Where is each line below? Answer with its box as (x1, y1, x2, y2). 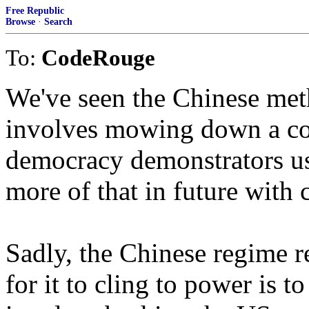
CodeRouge (41, 45, 155, 70)
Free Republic (6, 6, 64, 16)
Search (44, 17, 72, 27)
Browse (6, 17, 35, 27)
